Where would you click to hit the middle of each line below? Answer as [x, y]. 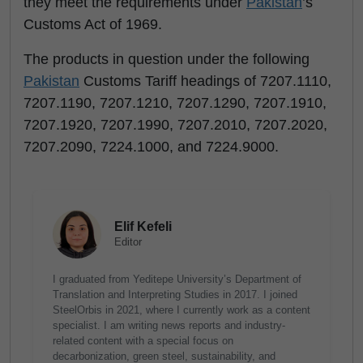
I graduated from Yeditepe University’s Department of [177, 279]
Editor [128, 242]
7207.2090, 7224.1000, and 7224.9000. [151, 147]
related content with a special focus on [143, 341]
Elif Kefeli [143, 226]
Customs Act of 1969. [93, 24]
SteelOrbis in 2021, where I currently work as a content [181, 310]
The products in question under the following [167, 59]
